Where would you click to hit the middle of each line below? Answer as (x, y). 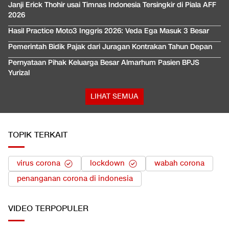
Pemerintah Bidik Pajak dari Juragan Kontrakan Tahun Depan (110, 47)
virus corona (39, 163)
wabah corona (179, 163)
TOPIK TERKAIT (38, 135)
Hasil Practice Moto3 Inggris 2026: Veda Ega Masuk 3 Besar (109, 31)
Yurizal (19, 73)
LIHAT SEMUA (114, 96)
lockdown (107, 163)
